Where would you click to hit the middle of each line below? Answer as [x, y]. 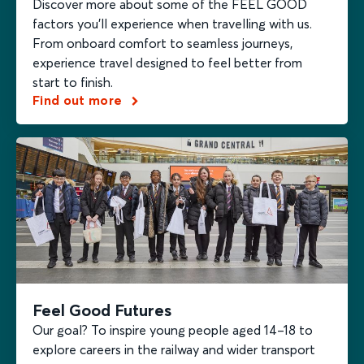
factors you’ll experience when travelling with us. [172, 23]
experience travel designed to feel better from [167, 62]
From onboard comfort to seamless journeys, [162, 43]
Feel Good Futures [102, 310]
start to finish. [73, 82]
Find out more [79, 100]
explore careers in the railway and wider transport [174, 349]
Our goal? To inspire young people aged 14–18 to [173, 329]
